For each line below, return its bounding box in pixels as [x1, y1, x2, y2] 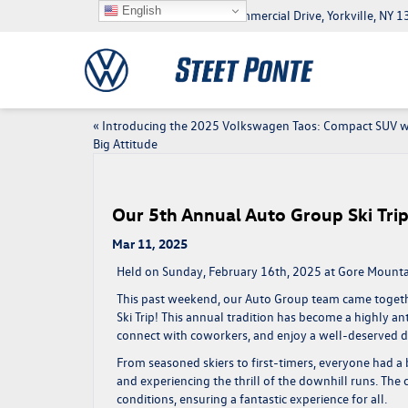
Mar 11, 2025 [112, 235, 188, 252]
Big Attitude [93, 135, 158, 152]
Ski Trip [117, 308, 155, 325]
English [117, 3, 161, 17]
